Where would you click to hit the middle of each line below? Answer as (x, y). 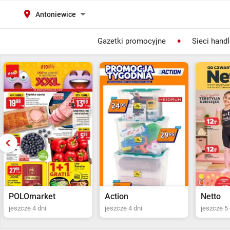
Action (21, 196)
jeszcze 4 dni (27, 208)
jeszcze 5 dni (123, 208)
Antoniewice (56, 14)
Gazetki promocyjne (131, 41)
